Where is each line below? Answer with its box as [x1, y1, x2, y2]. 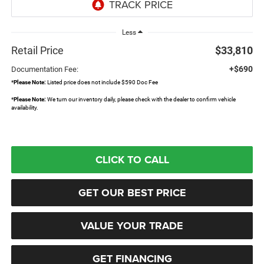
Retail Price [11, 44, 64, 57]
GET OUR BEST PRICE [78, 184, 186, 200]
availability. [11, 103, 38, 111]
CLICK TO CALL [95, 151, 169, 167]
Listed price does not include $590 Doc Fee [45, 78, 158, 86]
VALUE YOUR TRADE [81, 217, 183, 233]
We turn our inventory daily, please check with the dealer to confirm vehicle [45, 95, 236, 103]
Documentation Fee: [11, 64, 78, 74]
